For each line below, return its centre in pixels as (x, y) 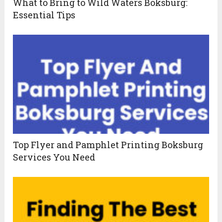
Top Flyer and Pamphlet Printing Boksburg (108, 145)
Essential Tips (44, 15)
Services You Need (54, 157)
